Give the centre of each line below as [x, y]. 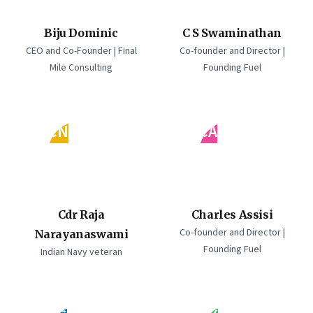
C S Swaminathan [232, 33]
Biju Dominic [81, 33]
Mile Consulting [81, 68]
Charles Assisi [232, 214]
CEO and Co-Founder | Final [81, 51]
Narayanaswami [81, 234]
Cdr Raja [81, 214]
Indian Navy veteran [81, 252]
